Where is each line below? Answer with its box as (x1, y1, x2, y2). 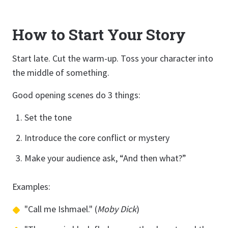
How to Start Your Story (12, 24, 186, 44)
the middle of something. (12, 67, 109, 78)
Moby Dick (97, 203, 136, 215)
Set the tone (24, 111, 72, 123)
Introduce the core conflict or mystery (24, 132, 169, 144)
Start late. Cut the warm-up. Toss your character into (12, 52, 213, 64)
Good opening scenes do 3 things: (12, 89, 140, 101)
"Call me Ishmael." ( (24, 203, 97, 215)
